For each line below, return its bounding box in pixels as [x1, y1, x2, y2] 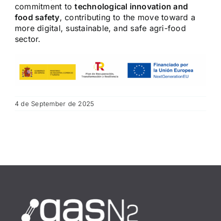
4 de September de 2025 [15, 100, 95, 108]
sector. [15, 34, 41, 44]
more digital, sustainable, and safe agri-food [15, 23, 186, 34]
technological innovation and [74, 1, 188, 12]
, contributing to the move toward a [59, 12, 196, 23]
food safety [15, 12, 60, 23]
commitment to [15, 1, 75, 12]
